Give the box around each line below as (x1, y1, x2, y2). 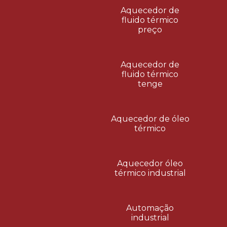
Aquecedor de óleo (110, 114, 190, 124)
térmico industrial (114, 168, 186, 178)
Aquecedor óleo (117, 159, 183, 168)
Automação (126, 203, 174, 213)
